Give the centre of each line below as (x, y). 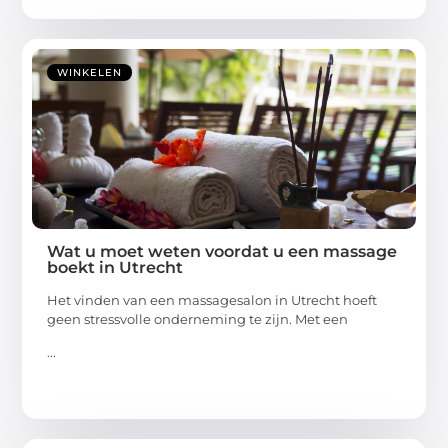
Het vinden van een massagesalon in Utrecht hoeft (212, 299)
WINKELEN (90, 72)
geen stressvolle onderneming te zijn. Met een (198, 318)
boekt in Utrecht (115, 267)
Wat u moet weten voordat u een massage (222, 251)
